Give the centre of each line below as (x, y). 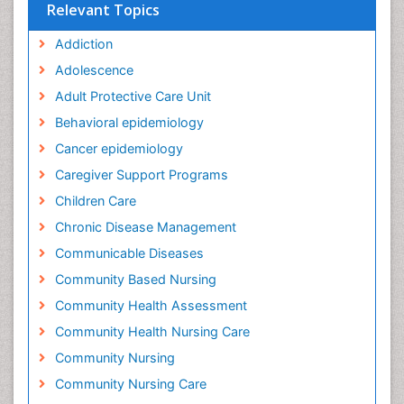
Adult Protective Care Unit (133, 96)
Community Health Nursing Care (152, 331)
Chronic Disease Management (145, 227)
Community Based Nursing (135, 279)
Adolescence (94, 70)
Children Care (95, 201)
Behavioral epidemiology (129, 122)
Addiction (83, 44)
